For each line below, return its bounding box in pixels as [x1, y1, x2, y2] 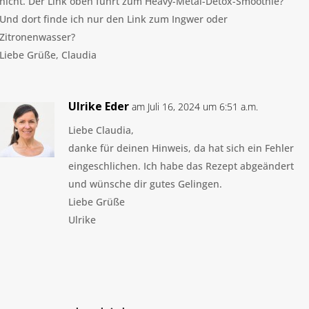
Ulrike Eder [68, 99, 129, 114]
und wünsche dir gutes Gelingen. [68, 177, 222, 191]
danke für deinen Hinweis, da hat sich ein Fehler [68, 141, 294, 155]
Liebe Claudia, [68, 123, 134, 137]
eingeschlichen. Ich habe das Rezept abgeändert [68, 159, 294, 173]
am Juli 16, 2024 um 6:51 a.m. [132, 100, 258, 114]
